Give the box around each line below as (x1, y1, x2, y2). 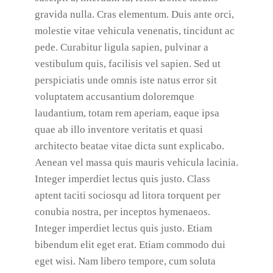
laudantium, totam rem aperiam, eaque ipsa (34, 107, 219, 119)
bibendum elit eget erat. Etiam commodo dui (34, 239, 225, 250)
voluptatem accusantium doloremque (34, 91, 194, 102)
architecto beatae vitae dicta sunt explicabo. (34, 140, 224, 152)
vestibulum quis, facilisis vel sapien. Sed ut (34, 58, 221, 69)
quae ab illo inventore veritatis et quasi (34, 124, 203, 135)
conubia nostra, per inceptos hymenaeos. (34, 206, 210, 218)
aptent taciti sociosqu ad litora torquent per (34, 190, 221, 201)
